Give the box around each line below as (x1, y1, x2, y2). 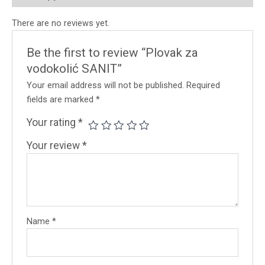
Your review (27, 140, 83, 152)
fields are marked (27, 94, 96, 105)
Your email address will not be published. (27, 80, 185, 91)
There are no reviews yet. (12, 17, 109, 28)
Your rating (27, 117, 79, 129)
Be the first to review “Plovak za (27, 46, 199, 60)
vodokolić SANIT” (27, 62, 122, 76)
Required (186, 80, 221, 91)
